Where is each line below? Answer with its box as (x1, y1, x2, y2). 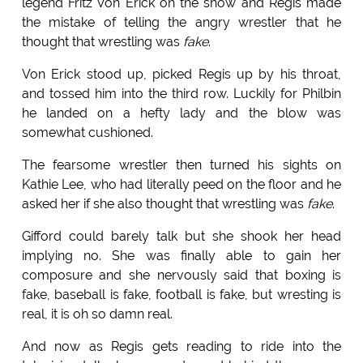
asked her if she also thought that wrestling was (21, 195, 307, 211)
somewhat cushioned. (21, 124, 153, 140)
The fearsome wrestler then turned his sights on (21, 156, 342, 173)
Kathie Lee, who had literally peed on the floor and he (21, 176, 342, 192)
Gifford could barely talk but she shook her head (21, 228, 342, 244)
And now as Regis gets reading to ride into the (21, 338, 342, 354)
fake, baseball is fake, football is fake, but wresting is (21, 286, 342, 302)
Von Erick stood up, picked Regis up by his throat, (21, 66, 342, 82)
